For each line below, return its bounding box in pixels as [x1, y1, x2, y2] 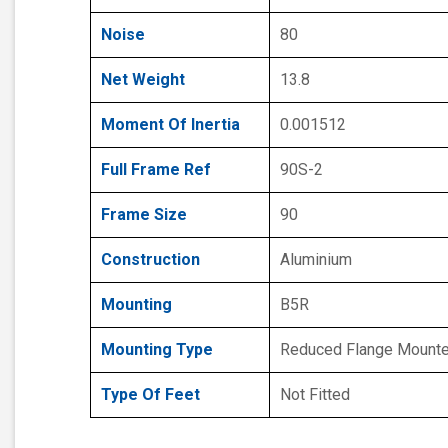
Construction [101, 250, 200, 270]
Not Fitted [280, 385, 350, 405]
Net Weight [101, 70, 185, 90]
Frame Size [101, 205, 187, 225]
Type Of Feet [101, 385, 200, 405]
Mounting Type [101, 340, 213, 360]
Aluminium [280, 250, 352, 270]
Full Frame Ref [101, 160, 211, 180]
